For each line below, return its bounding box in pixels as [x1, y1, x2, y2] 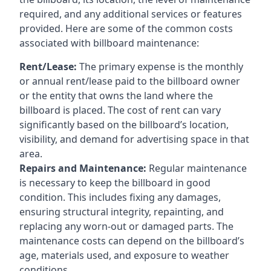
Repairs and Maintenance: [19, 161, 146, 175]
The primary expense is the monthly [77, 59, 243, 73]
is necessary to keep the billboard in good [19, 175, 211, 189]
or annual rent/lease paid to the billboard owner [19, 74, 240, 88]
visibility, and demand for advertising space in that [19, 132, 249, 146]
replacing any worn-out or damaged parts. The [19, 219, 233, 233]
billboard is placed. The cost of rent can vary [19, 103, 221, 117]
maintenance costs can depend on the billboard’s [19, 233, 244, 247]
